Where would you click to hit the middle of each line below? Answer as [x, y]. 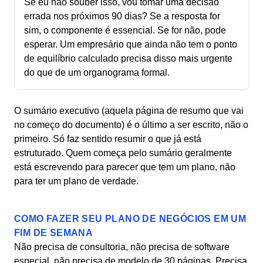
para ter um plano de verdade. [76, 181]
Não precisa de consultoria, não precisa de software [122, 247]
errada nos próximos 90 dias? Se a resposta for [122, 16]
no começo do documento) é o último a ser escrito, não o [131, 125]
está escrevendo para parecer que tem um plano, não [125, 167]
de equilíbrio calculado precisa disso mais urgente [128, 58]
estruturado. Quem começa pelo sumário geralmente [123, 153]
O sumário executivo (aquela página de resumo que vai [129, 111]
